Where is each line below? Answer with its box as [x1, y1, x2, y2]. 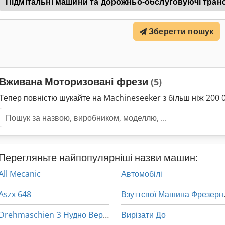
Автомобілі [121, 168, 163, 180]
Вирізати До [121, 209, 166, 221]
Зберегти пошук [149, 26, 214, 37]
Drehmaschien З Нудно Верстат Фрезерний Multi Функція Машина [103, 209, 109, 221]
